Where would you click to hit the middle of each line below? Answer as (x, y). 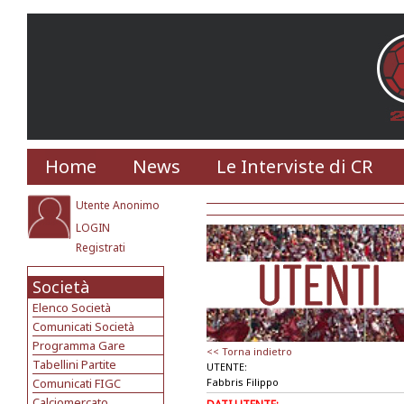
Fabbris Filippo (243, 382)
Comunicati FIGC (77, 383)
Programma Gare (79, 345)
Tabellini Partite (74, 364)
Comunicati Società (83, 326)
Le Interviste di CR (294, 166)
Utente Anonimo (118, 205)
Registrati (101, 248)
